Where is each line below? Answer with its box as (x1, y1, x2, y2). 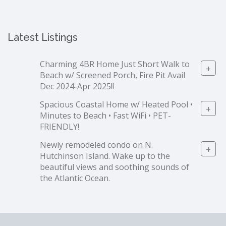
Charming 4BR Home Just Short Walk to (40, 59, 190, 70)
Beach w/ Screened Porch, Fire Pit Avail (40, 70, 185, 81)
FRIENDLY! (40, 121, 79, 133)
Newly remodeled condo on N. (40, 139, 153, 151)
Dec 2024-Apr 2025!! (40, 81, 114, 92)
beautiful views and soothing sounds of (40, 161, 189, 173)
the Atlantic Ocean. (40, 173, 110, 184)
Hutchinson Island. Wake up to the (40, 150, 170, 162)
